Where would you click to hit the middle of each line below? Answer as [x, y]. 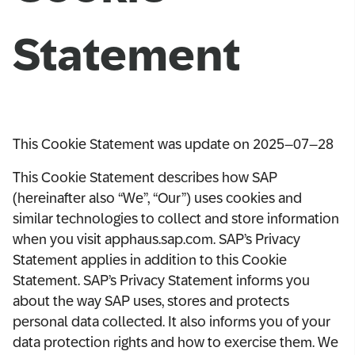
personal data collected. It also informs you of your [172, 321]
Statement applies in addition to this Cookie [150, 260]
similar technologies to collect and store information [176, 218]
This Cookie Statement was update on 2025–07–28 [173, 144]
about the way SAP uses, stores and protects [151, 301]
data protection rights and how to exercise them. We [176, 342]
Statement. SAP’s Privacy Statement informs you [161, 280]
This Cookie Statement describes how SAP [145, 177]
